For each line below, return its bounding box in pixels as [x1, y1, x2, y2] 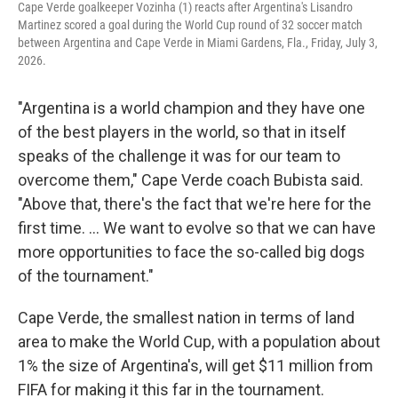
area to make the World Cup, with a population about [18, 332, 380, 351]
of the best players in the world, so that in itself [18, 123, 346, 141]
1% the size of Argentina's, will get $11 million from [18, 356, 373, 375]
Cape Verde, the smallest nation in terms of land [18, 308, 354, 327]
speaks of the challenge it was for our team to [18, 147, 340, 165]
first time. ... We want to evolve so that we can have [18, 219, 376, 237]
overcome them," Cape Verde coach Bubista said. [18, 171, 363, 189]
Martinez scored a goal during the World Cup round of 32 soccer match [18, 18, 362, 32]
